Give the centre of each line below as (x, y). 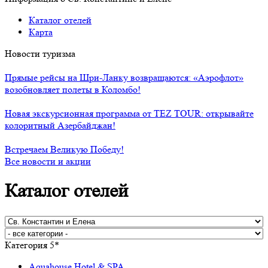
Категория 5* (32, 245)
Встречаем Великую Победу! (64, 149)
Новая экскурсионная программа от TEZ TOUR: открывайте (129, 113)
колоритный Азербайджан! (60, 125)
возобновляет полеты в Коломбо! (73, 89)
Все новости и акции (48, 161)
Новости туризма (40, 54)
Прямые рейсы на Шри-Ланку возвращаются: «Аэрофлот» (124, 77)
